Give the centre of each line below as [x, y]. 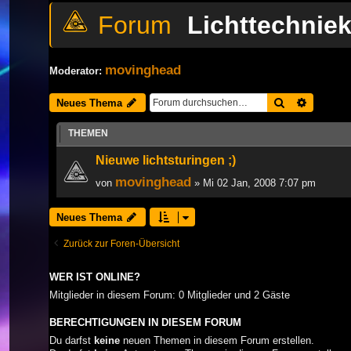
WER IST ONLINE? [95, 277]
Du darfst [72, 340]
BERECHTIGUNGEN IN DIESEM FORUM [145, 322]
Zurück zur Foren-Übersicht [121, 243]
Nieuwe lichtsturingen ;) [166, 160]
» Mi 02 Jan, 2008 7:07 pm [253, 183]
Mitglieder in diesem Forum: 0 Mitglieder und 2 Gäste [170, 295]
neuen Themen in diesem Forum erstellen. [217, 340]
